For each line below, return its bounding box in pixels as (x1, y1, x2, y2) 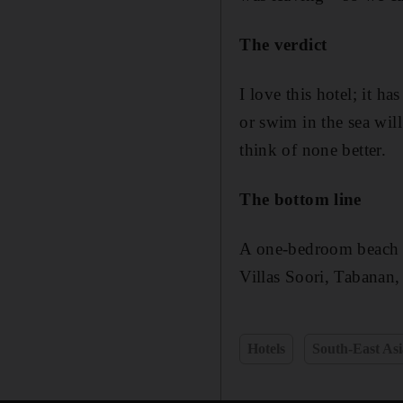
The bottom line (239, 189, 362, 209)
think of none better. (239, 139, 387, 159)
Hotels (247, 340, 286, 356)
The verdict (239, 34, 327, 54)
